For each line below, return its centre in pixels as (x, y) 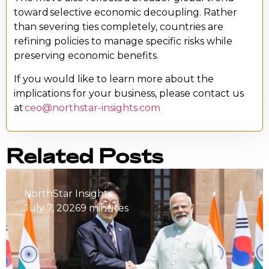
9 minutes (104, 208)
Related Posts (85, 156)
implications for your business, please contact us (129, 93)
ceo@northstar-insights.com (92, 107)
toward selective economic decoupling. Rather (125, 13)
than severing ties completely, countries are (119, 27)
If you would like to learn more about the (114, 79)
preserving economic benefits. (86, 56)
